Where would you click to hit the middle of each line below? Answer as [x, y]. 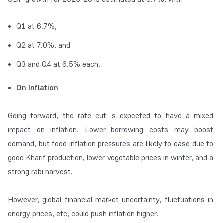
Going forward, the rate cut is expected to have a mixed [111, 115]
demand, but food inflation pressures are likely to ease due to [111, 143]
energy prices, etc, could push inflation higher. [84, 213]
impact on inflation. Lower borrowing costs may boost [111, 129]
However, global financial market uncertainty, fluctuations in [111, 199]
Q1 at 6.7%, [38, 26]
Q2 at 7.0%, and [44, 45]
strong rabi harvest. [40, 171]
